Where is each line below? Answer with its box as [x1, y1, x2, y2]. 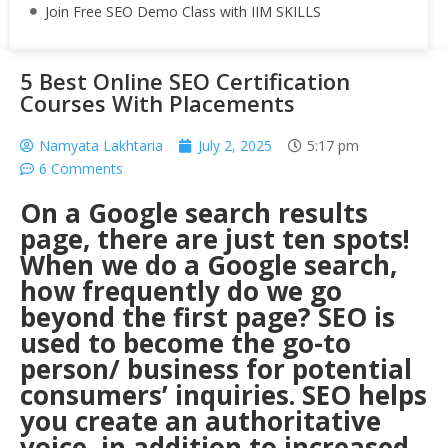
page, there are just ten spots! [20, 221, 417, 257]
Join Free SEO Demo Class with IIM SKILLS [45, 2, 321, 21]
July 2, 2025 [198, 136, 272, 155]
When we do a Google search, [20, 247, 397, 283]
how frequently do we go [20, 273, 342, 309]
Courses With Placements [20, 88, 295, 118]
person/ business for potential [20, 351, 412, 387]
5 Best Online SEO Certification [20, 66, 350, 96]
